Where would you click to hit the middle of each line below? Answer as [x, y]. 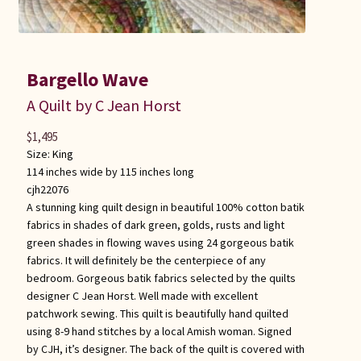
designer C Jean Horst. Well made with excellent [142, 295]
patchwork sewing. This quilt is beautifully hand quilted [157, 313]
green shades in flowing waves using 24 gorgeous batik [160, 242]
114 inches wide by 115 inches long [110, 171]
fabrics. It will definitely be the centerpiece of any [146, 260]
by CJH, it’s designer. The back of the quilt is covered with [165, 349]
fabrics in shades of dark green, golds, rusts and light [155, 224]
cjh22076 [47, 189]
